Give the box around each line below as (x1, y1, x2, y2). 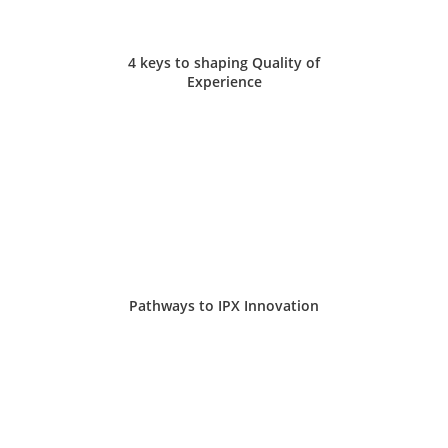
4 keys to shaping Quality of (128, 52, 320, 72)
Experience (186, 71, 262, 91)
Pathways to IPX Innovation (129, 295, 319, 315)
